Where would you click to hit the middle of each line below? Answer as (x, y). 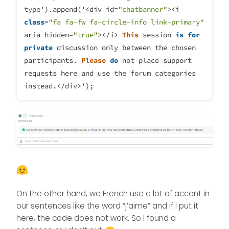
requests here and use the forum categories (110, 73)
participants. (53, 61)
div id (102, 9)
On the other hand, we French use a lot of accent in (113, 194)
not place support (155, 61)
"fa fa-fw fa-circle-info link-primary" (126, 22)
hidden (57, 35)
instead (38, 86)
